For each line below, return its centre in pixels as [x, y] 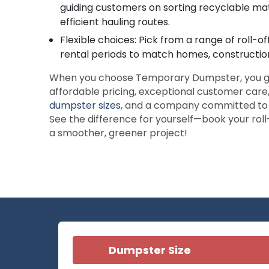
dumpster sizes [85, 105]
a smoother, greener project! [119, 133]
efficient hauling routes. [115, 22]
